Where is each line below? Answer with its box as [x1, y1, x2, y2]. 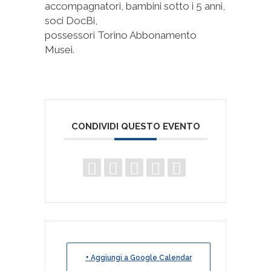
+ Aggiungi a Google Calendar [85, 253, 192, 262]
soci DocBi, [45, 15, 97, 27]
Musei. [45, 44, 74, 56]
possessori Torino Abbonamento [45, 29, 197, 41]
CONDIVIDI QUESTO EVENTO [71, 121, 200, 132]
